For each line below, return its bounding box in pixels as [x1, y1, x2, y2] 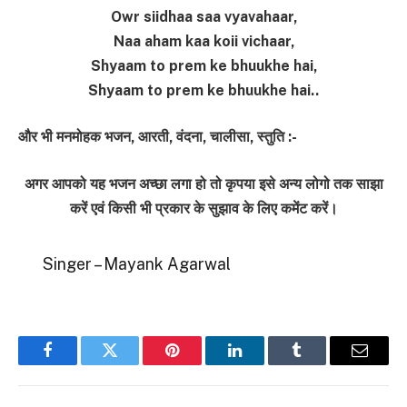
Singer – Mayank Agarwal [42, 254, 231, 274]
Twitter [108, 355, 156, 372]
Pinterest [171, 355, 229, 372]
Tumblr [295, 355, 344, 372]
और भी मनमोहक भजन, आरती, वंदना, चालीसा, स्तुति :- [18, 128, 297, 146]
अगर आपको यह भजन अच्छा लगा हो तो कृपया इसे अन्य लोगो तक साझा [24, 174, 383, 193]
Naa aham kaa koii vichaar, [113, 32, 294, 50]
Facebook [45, 355, 110, 372]
